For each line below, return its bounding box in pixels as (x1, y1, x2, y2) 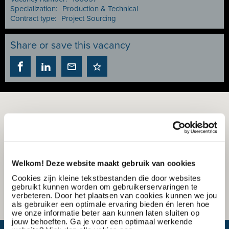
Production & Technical (62, 4, 138, 13)
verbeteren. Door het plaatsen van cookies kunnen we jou (12, 191, 217, 200)
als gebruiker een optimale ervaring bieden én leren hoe (12, 199, 210, 209)
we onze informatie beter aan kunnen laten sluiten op (12, 208, 199, 217)
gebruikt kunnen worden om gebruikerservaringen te (12, 182, 198, 191)
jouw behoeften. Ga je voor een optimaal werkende (12, 217, 192, 226)
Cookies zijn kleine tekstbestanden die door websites (12, 173, 201, 182)
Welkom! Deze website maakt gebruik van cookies (12, 158, 196, 168)
